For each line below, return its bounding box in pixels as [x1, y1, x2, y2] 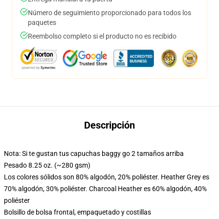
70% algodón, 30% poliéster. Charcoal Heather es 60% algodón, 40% [4, 185, 207, 193]
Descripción [84, 119, 135, 131]
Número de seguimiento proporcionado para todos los [28, 9, 191, 17]
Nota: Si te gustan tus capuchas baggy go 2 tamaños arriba [4, 150, 184, 157]
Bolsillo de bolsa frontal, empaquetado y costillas [4, 208, 151, 216]
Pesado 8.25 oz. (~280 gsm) [4, 161, 90, 169]
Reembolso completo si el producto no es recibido [28, 32, 176, 40]
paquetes [28, 19, 56, 26]
